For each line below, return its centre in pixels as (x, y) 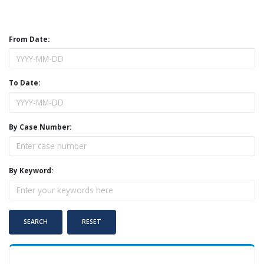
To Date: (24, 83)
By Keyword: (31, 171)
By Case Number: (40, 126)
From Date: (29, 39)
